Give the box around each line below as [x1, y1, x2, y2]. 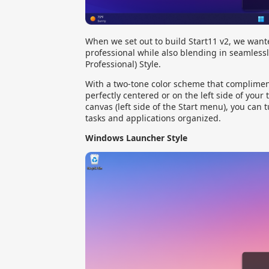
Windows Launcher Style [85, 132, 187, 144]
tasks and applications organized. [85, 112, 221, 124]
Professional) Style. [85, 58, 161, 70]
